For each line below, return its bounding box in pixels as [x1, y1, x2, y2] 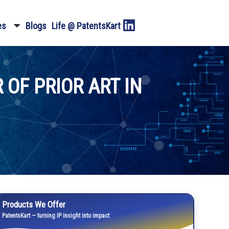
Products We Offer [2, 199, 65, 210]
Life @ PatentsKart [52, 20, 121, 31]
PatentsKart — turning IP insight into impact [2, 212, 109, 219]
